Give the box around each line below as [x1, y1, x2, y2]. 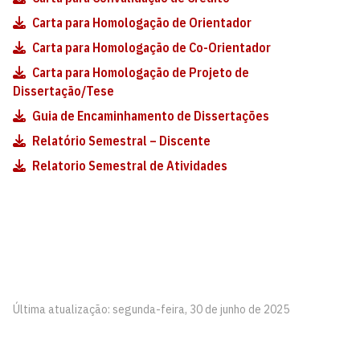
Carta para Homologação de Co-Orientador [32, 39, 271, 55]
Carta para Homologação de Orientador [32, 14, 252, 31]
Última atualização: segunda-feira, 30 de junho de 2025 [13, 302, 289, 317]
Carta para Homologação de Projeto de [32, 64, 249, 80]
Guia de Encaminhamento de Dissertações [32, 108, 269, 124]
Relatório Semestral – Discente [32, 133, 211, 149]
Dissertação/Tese [13, 83, 114, 99]
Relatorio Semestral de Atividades [32, 157, 227, 174]
